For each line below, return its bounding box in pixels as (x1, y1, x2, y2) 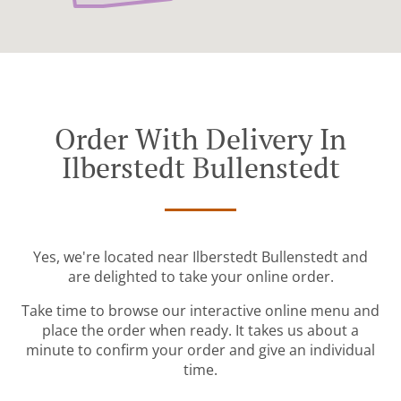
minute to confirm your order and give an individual (26, 340, 375, 361)
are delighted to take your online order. (67, 267, 334, 287)
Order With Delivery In (55, 120, 346, 158)
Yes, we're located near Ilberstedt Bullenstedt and (33, 247, 368, 268)
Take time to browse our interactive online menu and (21, 301, 380, 321)
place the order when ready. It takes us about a (42, 320, 359, 341)
